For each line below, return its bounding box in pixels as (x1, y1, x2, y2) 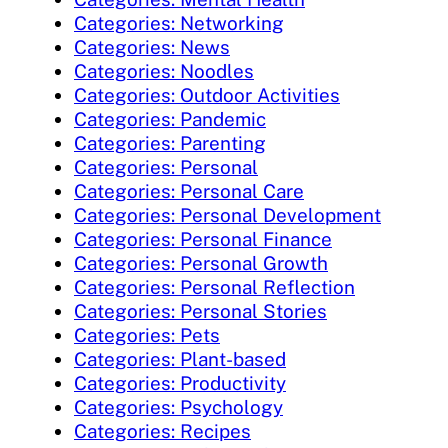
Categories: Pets (74, 324, 220, 347)
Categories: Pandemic (74, 108, 266, 131)
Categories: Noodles (74, 60, 254, 83)
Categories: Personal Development (74, 204, 381, 227)
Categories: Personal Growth (74, 252, 328, 275)
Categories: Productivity (74, 372, 286, 395)
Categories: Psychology (74, 396, 283, 419)
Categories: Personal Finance (74, 228, 332, 251)
